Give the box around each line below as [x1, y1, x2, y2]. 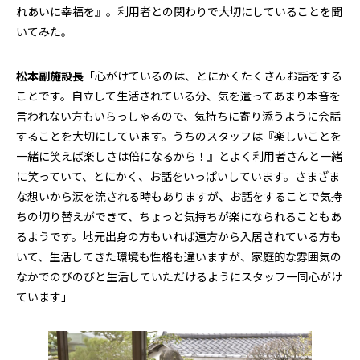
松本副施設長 [16, 67, 84, 84]
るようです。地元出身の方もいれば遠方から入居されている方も [16, 228, 342, 245]
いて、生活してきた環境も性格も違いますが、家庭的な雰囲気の [16, 248, 342, 265]
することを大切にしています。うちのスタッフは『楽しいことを [16, 128, 342, 145]
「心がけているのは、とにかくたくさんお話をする [84, 67, 342, 84]
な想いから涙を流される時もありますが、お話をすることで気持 [16, 188, 342, 205]
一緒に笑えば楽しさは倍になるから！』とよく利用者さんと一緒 [16, 148, 342, 165]
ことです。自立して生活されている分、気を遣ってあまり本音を [16, 88, 341, 104]
